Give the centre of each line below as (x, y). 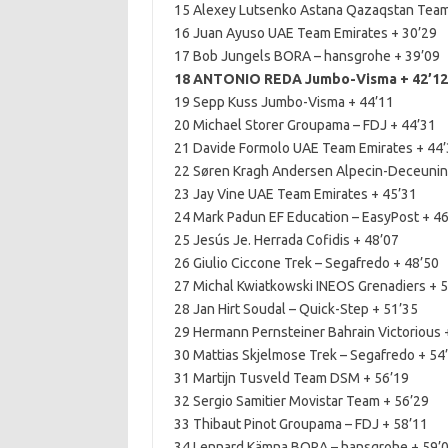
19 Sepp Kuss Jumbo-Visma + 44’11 (283, 102)
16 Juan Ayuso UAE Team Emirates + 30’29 (305, 33)
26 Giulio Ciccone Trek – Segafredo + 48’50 (306, 263)
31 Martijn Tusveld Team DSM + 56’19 (291, 378)
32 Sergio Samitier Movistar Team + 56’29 (301, 401)
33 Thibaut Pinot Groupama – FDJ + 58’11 (300, 424)
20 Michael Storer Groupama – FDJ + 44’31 (304, 125)
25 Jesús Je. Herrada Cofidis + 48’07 (286, 240)
